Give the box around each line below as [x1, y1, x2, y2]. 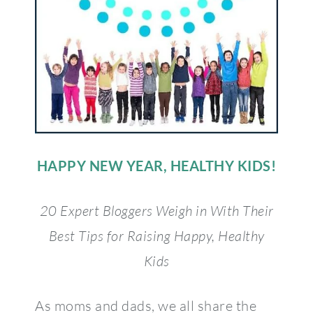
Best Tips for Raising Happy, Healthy [48, 226, 265, 245]
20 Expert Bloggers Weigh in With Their [39, 201, 274, 219]
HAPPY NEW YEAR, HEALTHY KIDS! [36, 156, 277, 174]
